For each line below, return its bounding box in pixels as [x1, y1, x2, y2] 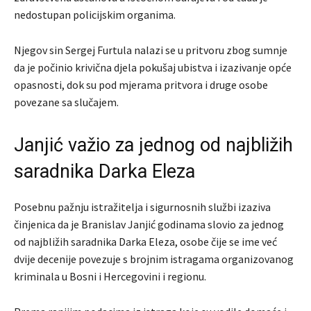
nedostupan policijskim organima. [14, 8, 176, 22]
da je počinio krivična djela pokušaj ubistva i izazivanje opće [14, 60, 292, 75]
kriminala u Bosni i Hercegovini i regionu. [14, 269, 206, 284]
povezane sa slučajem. [14, 95, 119, 110]
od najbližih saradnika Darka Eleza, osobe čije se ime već [14, 235, 277, 249]
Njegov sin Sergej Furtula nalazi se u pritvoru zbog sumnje [14, 43, 287, 58]
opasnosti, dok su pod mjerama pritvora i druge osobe [14, 78, 268, 92]
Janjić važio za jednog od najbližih [14, 134, 293, 157]
